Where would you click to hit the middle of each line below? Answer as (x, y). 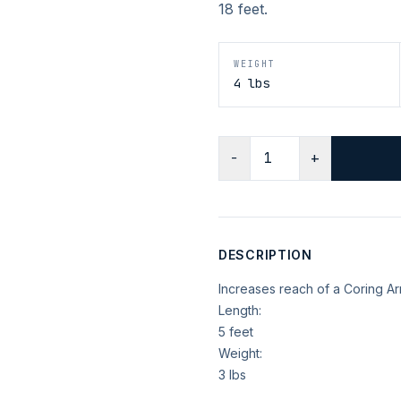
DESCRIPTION (265, 255)
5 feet (236, 332)
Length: (240, 310)
